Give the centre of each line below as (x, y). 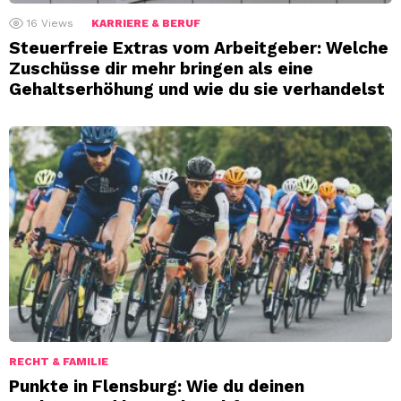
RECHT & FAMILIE (59, 361)
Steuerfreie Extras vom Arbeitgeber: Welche (199, 47)
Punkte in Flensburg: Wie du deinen (157, 386)
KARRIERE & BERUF (146, 23)
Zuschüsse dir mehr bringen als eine (161, 68)
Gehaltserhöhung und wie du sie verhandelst (197, 89)
